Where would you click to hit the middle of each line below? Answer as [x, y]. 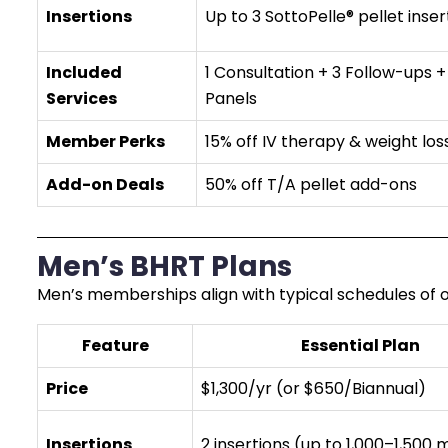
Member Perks [105, 141]
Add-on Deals [105, 184]
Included [84, 72]
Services [81, 98]
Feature [115, 345]
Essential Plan [360, 345]
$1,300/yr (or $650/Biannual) [313, 388]
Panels [231, 98]
